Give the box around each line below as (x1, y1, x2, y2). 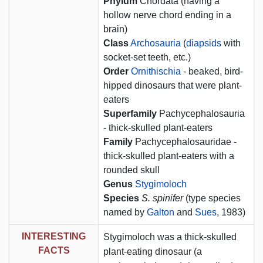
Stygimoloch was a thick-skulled (103, 231, 237, 242)
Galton (147, 207, 174, 217)
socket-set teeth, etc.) (103, 52, 191, 62)
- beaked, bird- (181, 66, 243, 76)
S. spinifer (141, 193, 183, 203)
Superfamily (103, 108, 157, 119)
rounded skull (103, 164, 160, 175)
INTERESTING (22, 231, 86, 241)
